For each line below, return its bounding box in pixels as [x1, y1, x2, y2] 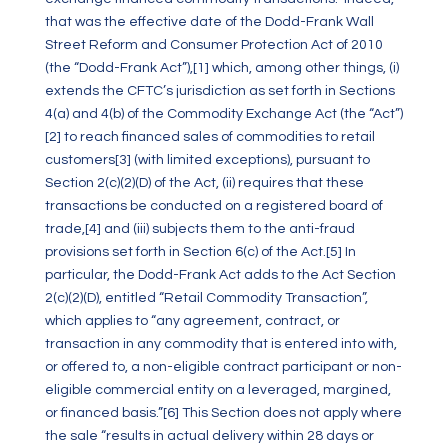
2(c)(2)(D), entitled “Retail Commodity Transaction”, [44, 291, 368, 305]
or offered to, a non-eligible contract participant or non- [44, 360, 402, 374]
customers [44, 153, 115, 167]
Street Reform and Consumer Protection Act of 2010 [44, 38, 383, 52]
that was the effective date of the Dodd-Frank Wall [44, 15, 374, 29]
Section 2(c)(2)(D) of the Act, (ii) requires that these [44, 176, 364, 190]
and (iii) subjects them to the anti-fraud [100, 222, 355, 236]
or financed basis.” [44, 406, 163, 420]
